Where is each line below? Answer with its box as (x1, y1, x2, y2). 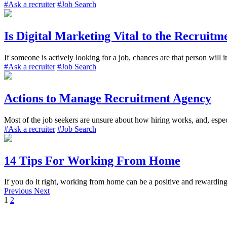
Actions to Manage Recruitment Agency (4, 91, 211, 105)
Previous (4, 186, 34, 196)
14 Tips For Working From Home (4, 154, 180, 167)
